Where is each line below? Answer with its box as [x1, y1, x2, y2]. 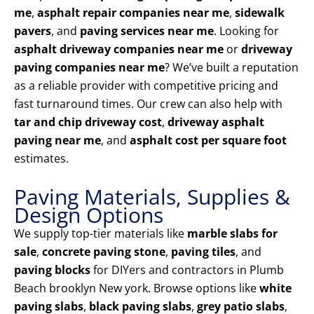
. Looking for [214, 23, 279, 39]
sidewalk [235, 5, 285, 21]
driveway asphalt [168, 114, 264, 130]
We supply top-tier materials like [14, 226, 187, 242]
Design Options [14, 200, 163, 230]
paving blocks [14, 262, 90, 278]
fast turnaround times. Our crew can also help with [14, 96, 282, 112]
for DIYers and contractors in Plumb [90, 262, 284, 278]
